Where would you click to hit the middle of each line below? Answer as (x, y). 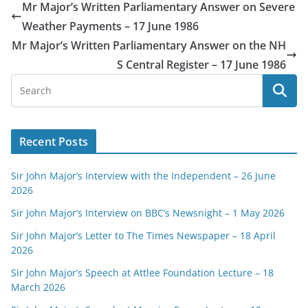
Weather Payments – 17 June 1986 (110, 26)
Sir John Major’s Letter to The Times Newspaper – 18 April (143, 235)
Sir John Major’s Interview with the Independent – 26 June (143, 176)
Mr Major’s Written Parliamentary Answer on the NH (149, 45)
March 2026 (38, 287)
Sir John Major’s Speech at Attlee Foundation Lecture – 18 (142, 273)
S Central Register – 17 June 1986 (201, 65)
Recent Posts (54, 142)
